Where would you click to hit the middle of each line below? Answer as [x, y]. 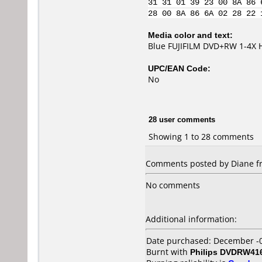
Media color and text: [190, 35]
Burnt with [168, 252]
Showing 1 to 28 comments [201, 136]
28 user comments [182, 119]
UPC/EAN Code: [179, 68]
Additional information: [191, 219]
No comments [173, 185]
